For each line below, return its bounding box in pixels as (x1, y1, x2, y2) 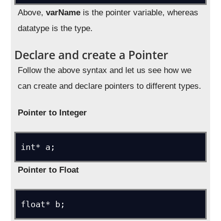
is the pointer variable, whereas (80, 8, 199, 17)
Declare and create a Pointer (14, 47, 169, 63)
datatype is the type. (18, 24, 93, 33)
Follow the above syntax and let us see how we (18, 66, 192, 75)
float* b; (21, 199, 66, 209)
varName (46, 8, 81, 17)
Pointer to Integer (18, 108, 87, 117)
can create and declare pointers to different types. (18, 81, 202, 91)
